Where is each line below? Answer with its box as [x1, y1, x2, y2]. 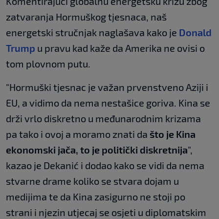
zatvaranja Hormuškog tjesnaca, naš [6, 10, 167, 22]
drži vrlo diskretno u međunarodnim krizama [6, 112, 201, 124]
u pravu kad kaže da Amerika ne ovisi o [35, 42, 205, 54]
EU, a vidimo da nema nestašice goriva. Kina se [6, 96, 210, 109]
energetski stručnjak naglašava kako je [6, 26, 179, 38]
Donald [179, 26, 212, 38]
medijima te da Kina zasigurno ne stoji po [6, 190, 185, 202]
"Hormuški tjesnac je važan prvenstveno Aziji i [6, 81, 208, 93]
